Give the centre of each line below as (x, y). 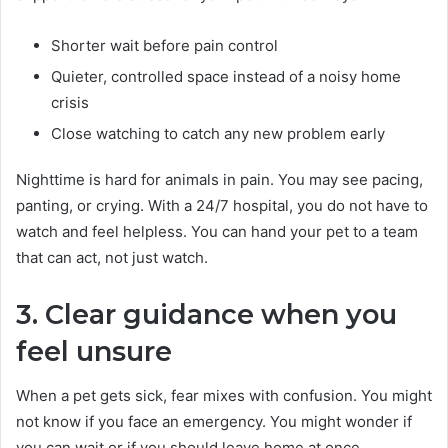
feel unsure (94, 351)
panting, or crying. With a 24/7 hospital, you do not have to (222, 205)
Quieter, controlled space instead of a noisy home (226, 76)
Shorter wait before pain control (164, 45)
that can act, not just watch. (112, 257)
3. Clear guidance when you (206, 314)
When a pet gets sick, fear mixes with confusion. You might (224, 396)
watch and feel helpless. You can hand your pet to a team (217, 231)
